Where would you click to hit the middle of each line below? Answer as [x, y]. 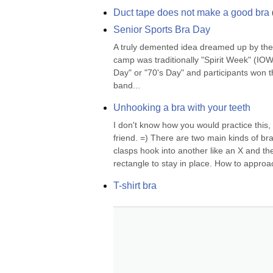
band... [127, 85]
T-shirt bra [135, 186]
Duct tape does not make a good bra [191, 12]
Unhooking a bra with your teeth [182, 108]
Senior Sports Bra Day [162, 30]
